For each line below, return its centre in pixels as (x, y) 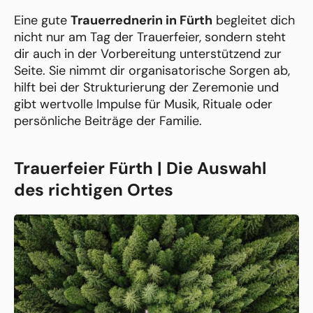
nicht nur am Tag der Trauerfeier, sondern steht (150, 37)
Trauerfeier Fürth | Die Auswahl (140, 168)
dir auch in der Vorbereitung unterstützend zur (148, 54)
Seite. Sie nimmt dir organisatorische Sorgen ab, (152, 71)
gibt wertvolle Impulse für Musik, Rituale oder (143, 104)
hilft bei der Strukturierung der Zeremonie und (146, 88)
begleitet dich (254, 21)
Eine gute (42, 21)
